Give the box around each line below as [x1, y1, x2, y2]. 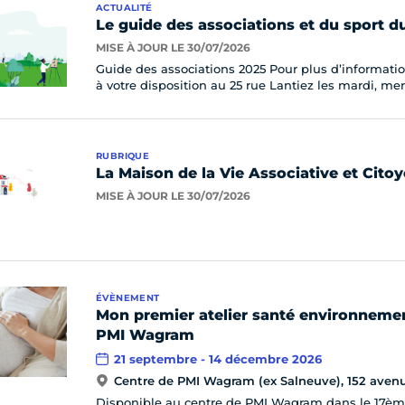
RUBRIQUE [96, 150, 150, 162]
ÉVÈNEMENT [96, 292, 160, 304]
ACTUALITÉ [96, 2, 153, 14]
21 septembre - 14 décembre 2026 [114, 352, 322, 366]
